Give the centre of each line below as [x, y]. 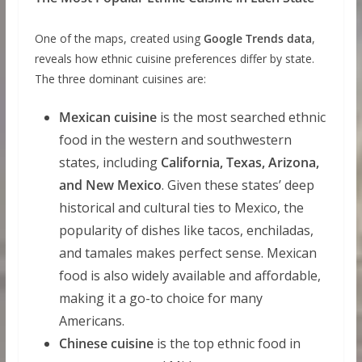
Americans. [91, 321]
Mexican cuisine [107, 117]
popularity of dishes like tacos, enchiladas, [186, 230]
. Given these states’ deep [238, 185]
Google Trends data [257, 38]
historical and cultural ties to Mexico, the [181, 208]
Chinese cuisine [106, 343]
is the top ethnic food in [227, 343]
